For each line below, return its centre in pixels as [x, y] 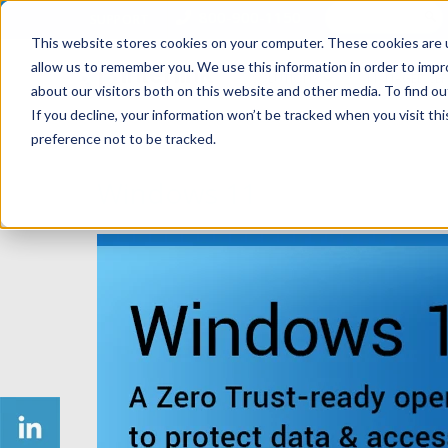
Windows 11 [177, 193]
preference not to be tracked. [123, 138]
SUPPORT [119, 19]
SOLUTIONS [285, 78]
